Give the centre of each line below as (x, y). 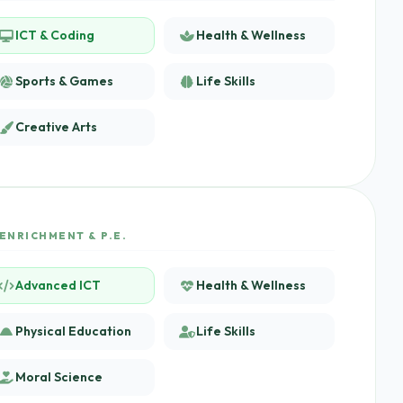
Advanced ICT (58, 285)
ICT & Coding (55, 35)
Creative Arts (56, 127)
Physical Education (73, 331)
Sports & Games (64, 81)
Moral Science (59, 377)
